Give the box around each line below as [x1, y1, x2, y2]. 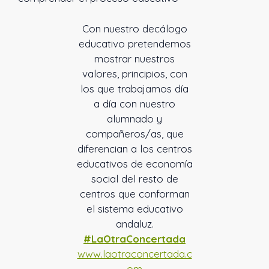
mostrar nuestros [94, 52, 175, 65]
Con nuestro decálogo [82, 22, 187, 35]
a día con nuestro [94, 97, 175, 110]
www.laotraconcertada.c [77, 247, 192, 260]
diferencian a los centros [77, 142, 192, 155]
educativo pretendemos [78, 37, 191, 50]
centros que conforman [79, 187, 190, 200]
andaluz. [115, 217, 154, 230]
